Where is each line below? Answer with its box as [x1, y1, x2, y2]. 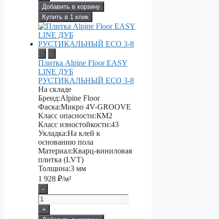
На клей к [67, 129, 100, 138]
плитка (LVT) [38, 155, 84, 164]
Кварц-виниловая [73, 147, 132, 155]
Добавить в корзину [42, 3, 100, 11]
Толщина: [38, 164, 70, 173]
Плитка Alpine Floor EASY [38, 59, 128, 67]
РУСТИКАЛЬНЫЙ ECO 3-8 [38, 76, 134, 85]
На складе [38, 85, 71, 94]
